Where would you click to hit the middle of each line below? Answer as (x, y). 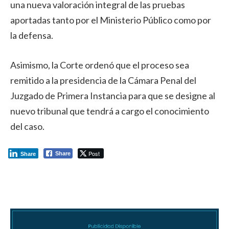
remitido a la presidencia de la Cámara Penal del (103, 81)
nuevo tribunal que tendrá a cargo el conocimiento (110, 111)
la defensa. (32, 36)
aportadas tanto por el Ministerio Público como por (111, 20)
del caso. (27, 127)
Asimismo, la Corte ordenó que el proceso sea (100, 65)
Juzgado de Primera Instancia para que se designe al (113, 96)
